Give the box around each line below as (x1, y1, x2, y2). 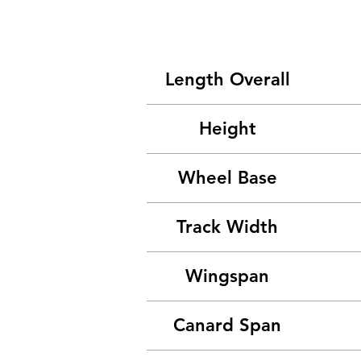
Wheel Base (177, 167, 277, 189)
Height (198, 118, 256, 139)
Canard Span (173, 314, 281, 336)
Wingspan (185, 265, 269, 287)
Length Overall (164, 68, 290, 90)
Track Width (176, 216, 278, 238)
